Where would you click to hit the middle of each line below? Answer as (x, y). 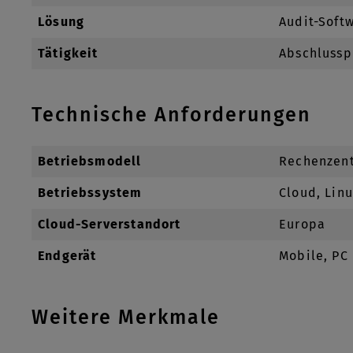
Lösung (61, 21)
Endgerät (67, 255)
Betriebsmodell (90, 161)
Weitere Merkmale (126, 317)
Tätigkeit (68, 53)
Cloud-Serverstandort (110, 224)
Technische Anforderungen (171, 115)
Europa (303, 224)
